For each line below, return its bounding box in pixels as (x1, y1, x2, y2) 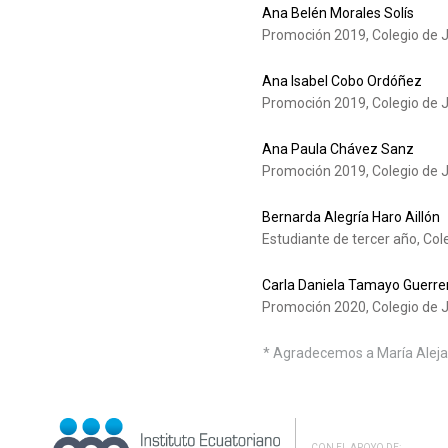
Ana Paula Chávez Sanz (261, 141, 414, 158)
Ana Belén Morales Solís (261, 5, 414, 22)
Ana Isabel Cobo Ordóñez (261, 73, 422, 90)
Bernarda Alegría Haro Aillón (261, 209, 440, 226)
